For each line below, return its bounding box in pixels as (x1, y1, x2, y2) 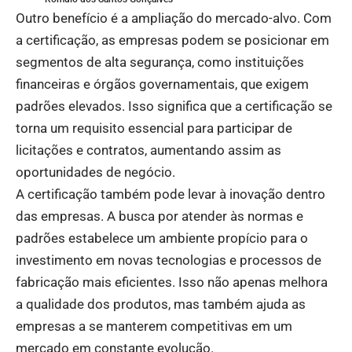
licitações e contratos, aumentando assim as (16, 141, 281, 158)
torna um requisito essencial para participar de (16, 119, 292, 136)
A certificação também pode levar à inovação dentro (16, 185, 325, 202)
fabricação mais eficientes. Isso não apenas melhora (16, 273, 328, 290)
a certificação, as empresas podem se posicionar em (16, 31, 329, 48)
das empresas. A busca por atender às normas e (16, 207, 303, 224)
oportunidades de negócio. (16, 163, 178, 180)
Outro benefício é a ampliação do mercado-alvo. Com (16, 9, 332, 26)
